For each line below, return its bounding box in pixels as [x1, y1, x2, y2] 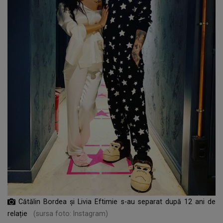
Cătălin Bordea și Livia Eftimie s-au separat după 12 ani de [18, 197, 216, 206]
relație [7, 209, 29, 218]
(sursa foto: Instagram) [33, 209, 108, 218]
